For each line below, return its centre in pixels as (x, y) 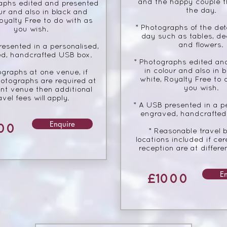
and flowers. (201, 45)
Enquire (62, 124)
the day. (201, 11)
